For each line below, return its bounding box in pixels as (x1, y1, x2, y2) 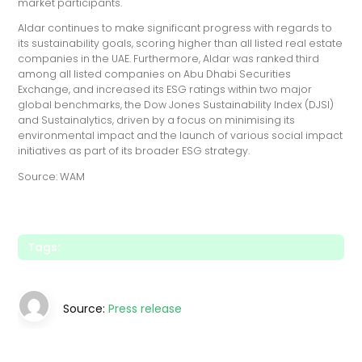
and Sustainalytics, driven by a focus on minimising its (18, 113, 296, 128)
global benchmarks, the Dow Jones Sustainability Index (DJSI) (18, 98, 335, 112)
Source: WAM (18, 169, 86, 183)
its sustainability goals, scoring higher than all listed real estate (18, 36, 343, 51)
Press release (108, 300, 183, 317)
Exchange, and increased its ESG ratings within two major (18, 82, 313, 97)
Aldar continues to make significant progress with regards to (18, 21, 333, 36)
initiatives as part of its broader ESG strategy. (18, 144, 250, 158)
